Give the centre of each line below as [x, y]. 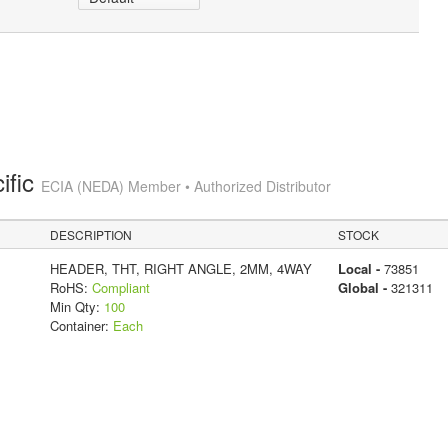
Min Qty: [76, 306]
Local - [360, 268]
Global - [364, 287]
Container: [81, 325]
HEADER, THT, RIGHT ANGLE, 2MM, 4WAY [180, 268]
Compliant [120, 287]
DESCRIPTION [91, 234]
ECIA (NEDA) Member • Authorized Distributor [185, 186]
